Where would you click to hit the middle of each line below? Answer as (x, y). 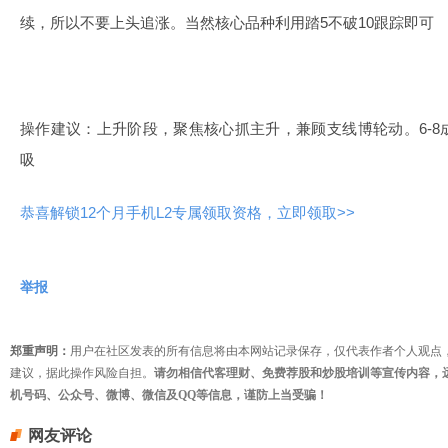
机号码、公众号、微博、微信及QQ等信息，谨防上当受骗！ (169, 395)
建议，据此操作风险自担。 (82, 373)
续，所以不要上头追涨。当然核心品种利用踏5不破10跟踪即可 (227, 22)
